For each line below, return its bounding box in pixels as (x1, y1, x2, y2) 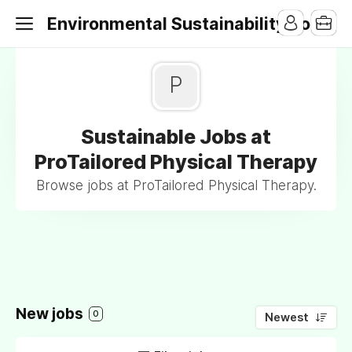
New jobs (16, 305, 86, 323)
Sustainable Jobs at (81, 125, 271, 148)
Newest (265, 310, 309, 324)
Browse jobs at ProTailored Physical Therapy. (35, 178, 317, 193)
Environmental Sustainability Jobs (47, 13, 330, 34)
